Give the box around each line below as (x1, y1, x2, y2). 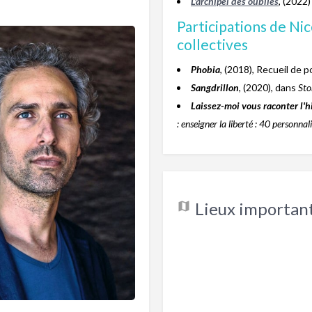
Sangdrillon (191, 81, 239, 93)
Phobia (191, 63, 220, 75)
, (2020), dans (239, 81, 298, 93)
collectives (177, 35, 248, 53)
